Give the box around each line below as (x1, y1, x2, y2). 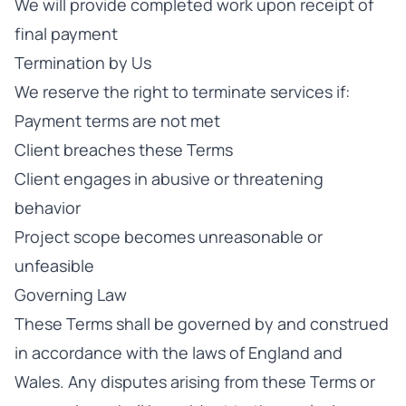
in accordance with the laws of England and (14, 342, 343, 363)
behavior (14, 197, 81, 218)
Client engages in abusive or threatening (14, 168, 324, 189)
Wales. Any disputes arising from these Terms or (14, 371, 375, 392)
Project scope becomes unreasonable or (14, 226, 323, 247)
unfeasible (14, 255, 94, 276)
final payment (14, 23, 118, 44)
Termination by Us (14, 52, 151, 73)
